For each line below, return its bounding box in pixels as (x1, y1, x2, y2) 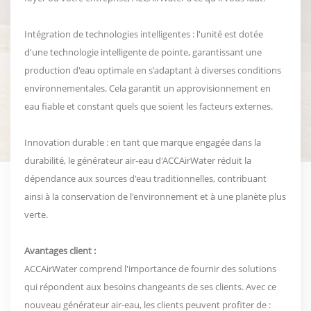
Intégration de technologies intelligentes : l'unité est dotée (24, 27, 263, 40)
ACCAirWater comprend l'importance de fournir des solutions (24, 262, 276, 275)
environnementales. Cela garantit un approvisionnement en (24, 81, 271, 94)
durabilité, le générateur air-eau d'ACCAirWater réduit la (24, 153, 251, 167)
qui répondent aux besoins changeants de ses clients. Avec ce (24, 280, 276, 293)
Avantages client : (24, 244, 96, 257)
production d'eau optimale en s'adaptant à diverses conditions (24, 63, 281, 76)
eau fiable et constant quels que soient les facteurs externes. (24, 99, 273, 112)
